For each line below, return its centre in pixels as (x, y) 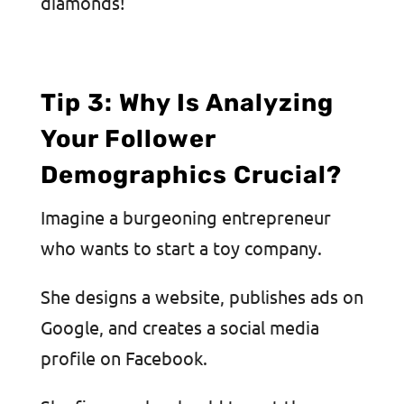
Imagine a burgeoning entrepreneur (185, 217)
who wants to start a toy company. (181, 248)
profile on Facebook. (124, 358)
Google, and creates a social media (179, 327)
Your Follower (128, 139)
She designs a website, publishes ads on (202, 297)
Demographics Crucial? (191, 175)
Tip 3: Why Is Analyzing (187, 103)
